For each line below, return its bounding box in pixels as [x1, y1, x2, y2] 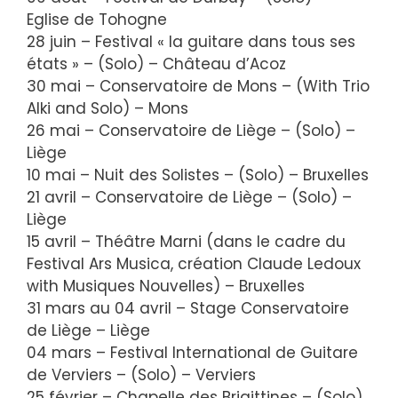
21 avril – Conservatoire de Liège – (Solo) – [27, 187, 352, 208]
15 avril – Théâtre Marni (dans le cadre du [27, 231, 346, 252]
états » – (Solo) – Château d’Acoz [27, 53, 286, 75]
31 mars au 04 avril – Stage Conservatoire [27, 298, 349, 319]
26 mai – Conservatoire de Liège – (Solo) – [27, 120, 355, 141]
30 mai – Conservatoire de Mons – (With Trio [27, 76, 370, 97]
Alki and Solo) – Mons [27, 98, 188, 119]
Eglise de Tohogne [27, 9, 167, 30]
